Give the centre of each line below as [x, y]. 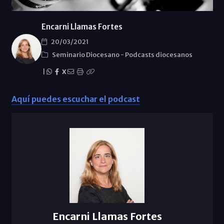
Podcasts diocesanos [158, 54]
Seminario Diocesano [86, 54]
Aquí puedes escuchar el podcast [75, 99]
